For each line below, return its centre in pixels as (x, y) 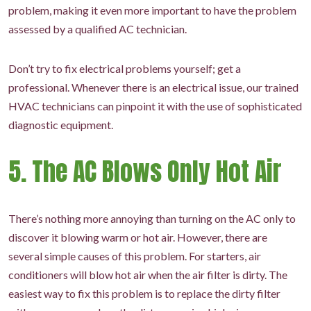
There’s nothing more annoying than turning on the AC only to (152, 218)
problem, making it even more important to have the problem (152, 10)
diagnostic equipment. (61, 125)
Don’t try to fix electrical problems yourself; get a (125, 68)
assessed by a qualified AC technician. (98, 29)
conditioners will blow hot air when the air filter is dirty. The (148, 275)
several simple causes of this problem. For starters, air (135, 256)
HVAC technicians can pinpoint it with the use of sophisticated (155, 106)
